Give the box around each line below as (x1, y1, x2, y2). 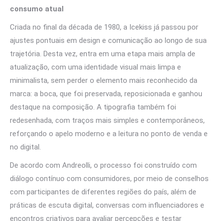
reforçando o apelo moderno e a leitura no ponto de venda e (10, 129, 208, 138)
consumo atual (10, 4, 64, 13)
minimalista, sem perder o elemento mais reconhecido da (10, 76, 197, 85)
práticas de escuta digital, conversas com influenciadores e (10, 201, 204, 210)
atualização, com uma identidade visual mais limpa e (10, 63, 181, 72)
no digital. (10, 143, 41, 151)
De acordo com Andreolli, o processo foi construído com (10, 161, 197, 170)
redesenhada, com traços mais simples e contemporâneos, (10, 116, 205, 125)
